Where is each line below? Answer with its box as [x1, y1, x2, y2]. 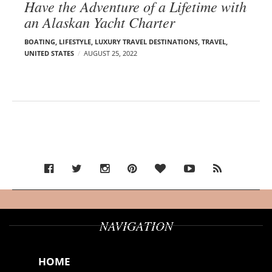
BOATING [24, 36, 55, 46]
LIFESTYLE [59, 36, 91, 46]
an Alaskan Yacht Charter [24, 12, 175, 32]
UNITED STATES [24, 48, 74, 58]
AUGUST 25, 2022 [84, 48, 137, 58]
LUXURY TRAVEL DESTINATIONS [95, 36, 198, 46]
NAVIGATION [99, 217, 173, 234]
